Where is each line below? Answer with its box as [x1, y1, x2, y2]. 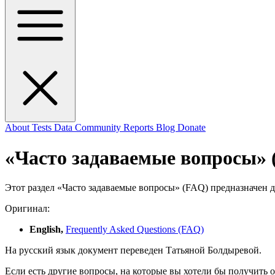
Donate [177, 122, 206, 133]
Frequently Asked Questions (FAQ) [66, 224, 204, 235]
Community [75, 122, 123, 133]
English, [29, 224, 63, 235]
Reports [123, 122, 156, 133]
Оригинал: [5, 203, 50, 214]
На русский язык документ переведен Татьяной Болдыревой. [5, 245, 261, 256]
